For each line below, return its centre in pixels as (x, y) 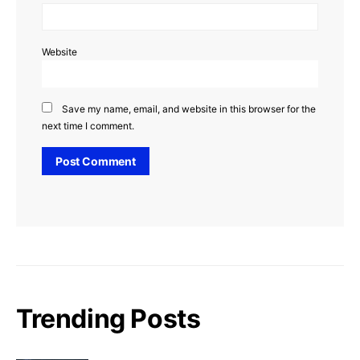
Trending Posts (108, 318)
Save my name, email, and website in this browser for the (189, 108)
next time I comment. (88, 125)
